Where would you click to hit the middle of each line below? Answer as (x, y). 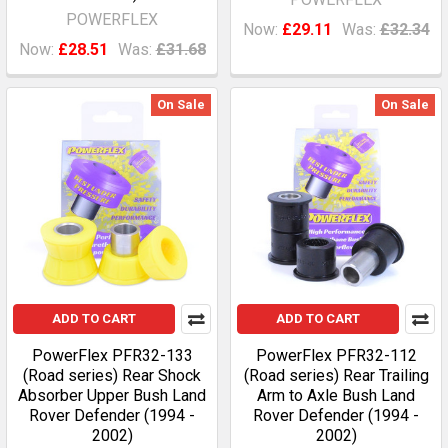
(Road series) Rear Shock (112, 375)
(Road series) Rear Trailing (336, 375)
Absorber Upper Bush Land (112, 395)
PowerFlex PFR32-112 (336, 355)
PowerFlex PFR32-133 (112, 355)
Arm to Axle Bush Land (336, 395)
